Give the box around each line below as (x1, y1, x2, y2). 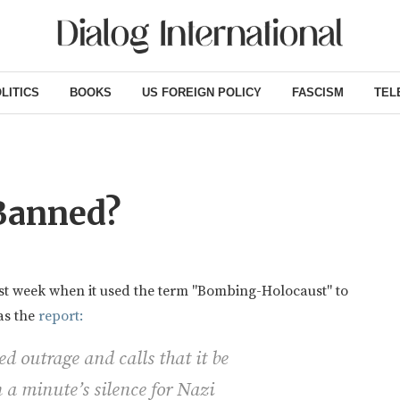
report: (38, 306, 83, 325)
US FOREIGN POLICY (141, 85, 262, 99)
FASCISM (291, 85, 344, 99)
